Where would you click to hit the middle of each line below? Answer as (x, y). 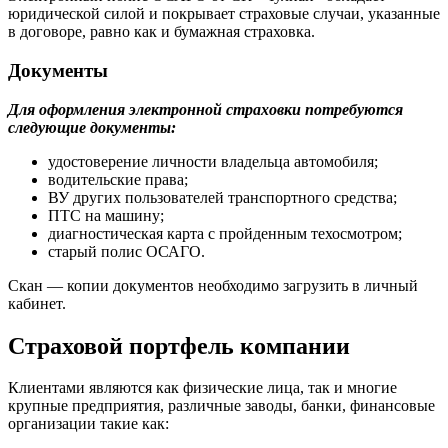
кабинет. (37, 303)
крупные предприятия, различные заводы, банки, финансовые (221, 406)
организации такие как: (88, 424)
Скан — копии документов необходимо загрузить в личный (213, 285)
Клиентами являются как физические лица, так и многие (202, 388)
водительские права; (118, 179)
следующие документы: (92, 127)
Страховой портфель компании (179, 345)
